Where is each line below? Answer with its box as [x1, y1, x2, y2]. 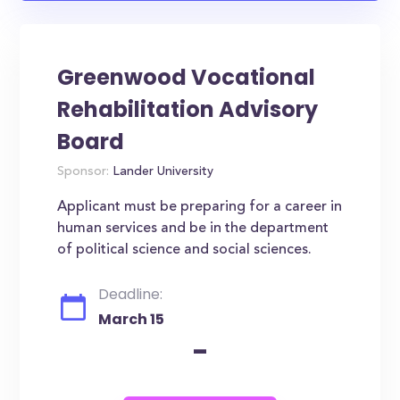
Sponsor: [57, 166, 110, 179]
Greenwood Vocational [57, 62, 316, 92]
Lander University [109, 166, 214, 179]
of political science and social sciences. [57, 243, 312, 257]
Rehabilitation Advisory [57, 95, 319, 124]
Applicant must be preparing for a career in [57, 200, 343, 214]
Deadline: [98, 284, 163, 304]
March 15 [98, 309, 165, 329]
